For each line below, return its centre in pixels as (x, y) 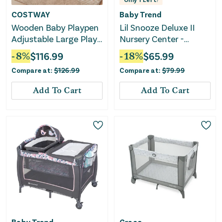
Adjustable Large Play (54, 39)
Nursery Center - (152, 39)
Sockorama (142, 50)
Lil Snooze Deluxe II (157, 28)
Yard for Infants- (45, 50)
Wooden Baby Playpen (55, 28)
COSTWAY (31, 14)
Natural (27, 62)
